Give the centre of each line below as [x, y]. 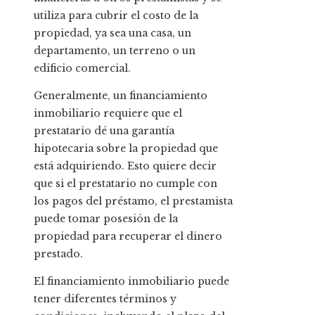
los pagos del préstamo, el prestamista [133, 201]
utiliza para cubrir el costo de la [116, 15]
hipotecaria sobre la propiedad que [126, 148]
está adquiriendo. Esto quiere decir [125, 166]
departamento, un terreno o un [115, 50]
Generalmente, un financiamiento [121, 95]
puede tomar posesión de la [106, 218]
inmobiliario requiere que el [108, 113]
